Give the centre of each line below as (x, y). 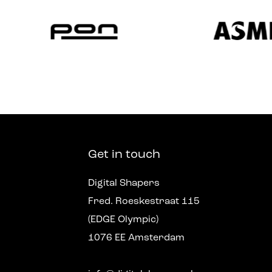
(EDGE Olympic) (123, 220)
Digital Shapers (124, 183)
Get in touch (124, 155)
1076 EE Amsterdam (136, 238)
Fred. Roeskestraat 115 (144, 202)
